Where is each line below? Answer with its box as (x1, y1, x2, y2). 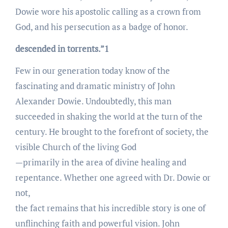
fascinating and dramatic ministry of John (15, 79, 175, 92)
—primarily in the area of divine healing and (15, 156, 186, 168)
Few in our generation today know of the (15, 64, 170, 76)
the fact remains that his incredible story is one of (15, 202, 206, 214)
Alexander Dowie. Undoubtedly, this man (15, 95, 172, 107)
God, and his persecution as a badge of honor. (15, 20, 188, 33)
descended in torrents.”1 (15, 42, 109, 54)
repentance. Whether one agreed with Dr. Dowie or (15, 171, 211, 183)
